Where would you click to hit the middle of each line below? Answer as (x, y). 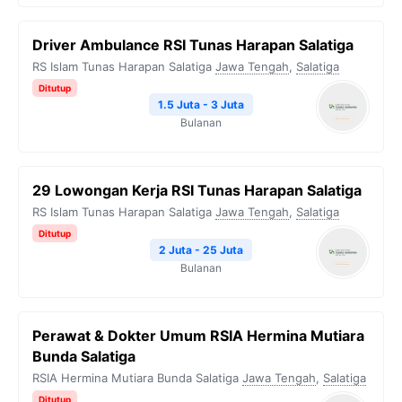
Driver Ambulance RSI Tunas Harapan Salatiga (193, 45)
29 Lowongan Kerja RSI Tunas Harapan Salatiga (197, 190)
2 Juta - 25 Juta (201, 250)
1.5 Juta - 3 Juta (201, 105)
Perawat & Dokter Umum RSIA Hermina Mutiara (198, 336)
